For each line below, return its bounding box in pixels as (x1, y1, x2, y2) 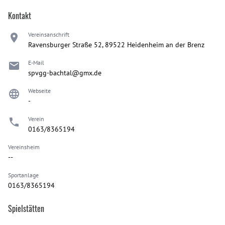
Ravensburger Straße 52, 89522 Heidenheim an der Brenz (28, 40, 204, 49)
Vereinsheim (8, 143, 40, 151)
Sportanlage (8, 171, 39, 179)
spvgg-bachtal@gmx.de (28, 68, 101, 77)
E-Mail (28, 58, 44, 66)
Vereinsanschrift (28, 30, 69, 38)
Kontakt (8, 9, 31, 22)
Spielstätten (8, 202, 44, 214)
